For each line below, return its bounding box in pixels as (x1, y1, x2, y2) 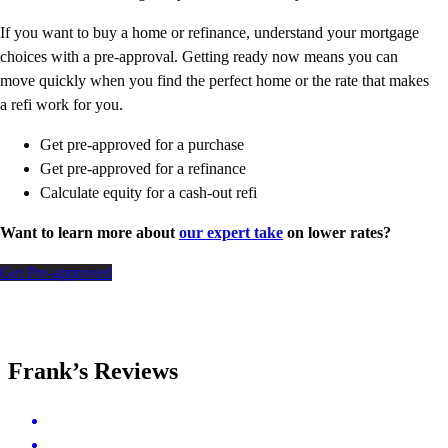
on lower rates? (283, 224, 391, 242)
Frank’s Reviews (8, 358, 178, 385)
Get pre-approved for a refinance (40, 160, 246, 178)
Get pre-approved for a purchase (40, 136, 244, 154)
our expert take (179, 224, 283, 242)
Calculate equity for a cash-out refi (40, 184, 257, 202)
